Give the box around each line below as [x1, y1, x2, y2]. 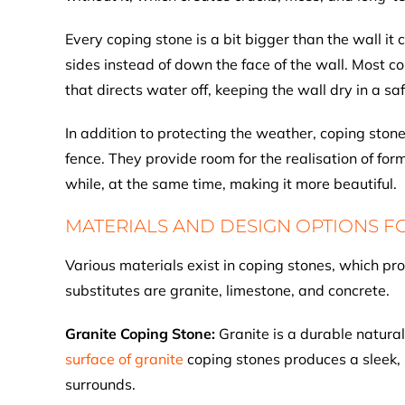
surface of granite [65, 350, 184, 368]
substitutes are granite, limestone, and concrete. [65, 281, 390, 299]
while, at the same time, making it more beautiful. [65, 174, 397, 193]
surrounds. [65, 375, 136, 393]
